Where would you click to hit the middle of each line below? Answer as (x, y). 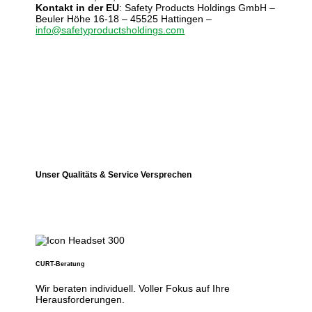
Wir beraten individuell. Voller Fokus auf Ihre (133, 289)
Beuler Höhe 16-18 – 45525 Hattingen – (124, 18)
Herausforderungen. (80, 300)
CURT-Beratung (61, 264)
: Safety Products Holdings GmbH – (197, 7)
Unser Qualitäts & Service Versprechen (114, 175)
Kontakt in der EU (78, 7)
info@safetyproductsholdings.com (110, 30)
